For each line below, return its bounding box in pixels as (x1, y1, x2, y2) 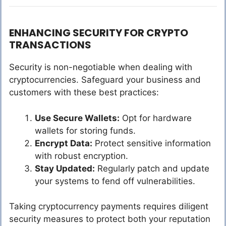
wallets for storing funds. (35, 125, 136, 136)
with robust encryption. (35, 150, 128, 161)
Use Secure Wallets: (35, 112, 120, 123)
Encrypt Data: (35, 138, 92, 148)
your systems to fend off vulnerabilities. (35, 176, 195, 186)
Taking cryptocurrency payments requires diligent (9, 201, 208, 212)
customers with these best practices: (9, 87, 159, 98)
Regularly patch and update (95, 163, 209, 174)
